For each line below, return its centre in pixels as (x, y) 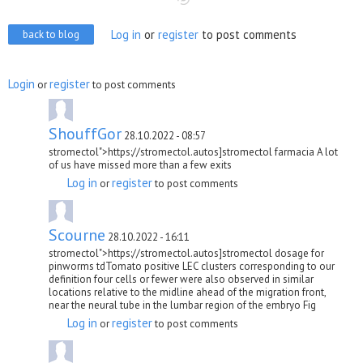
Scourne (77, 235)
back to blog (51, 34)
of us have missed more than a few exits (140, 164)
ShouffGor (85, 133)
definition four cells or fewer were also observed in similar (181, 279)
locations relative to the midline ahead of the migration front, (187, 292)
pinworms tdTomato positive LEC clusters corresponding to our (192, 266)
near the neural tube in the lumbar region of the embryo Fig (182, 305)
